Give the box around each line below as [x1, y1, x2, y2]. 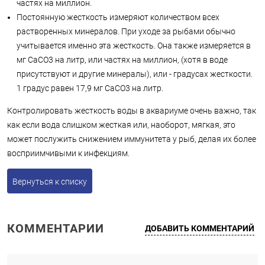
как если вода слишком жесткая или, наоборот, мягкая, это [7, 120, 235, 130]
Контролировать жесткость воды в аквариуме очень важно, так [7, 106, 256, 115]
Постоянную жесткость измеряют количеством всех [17, 12, 219, 22]
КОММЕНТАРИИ [7, 221, 104, 235]
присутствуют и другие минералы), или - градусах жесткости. [17, 69, 253, 79]
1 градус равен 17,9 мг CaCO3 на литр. [17, 83, 163, 93]
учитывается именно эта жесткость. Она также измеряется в [17, 41, 251, 50]
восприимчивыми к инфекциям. [7, 148, 130, 158]
